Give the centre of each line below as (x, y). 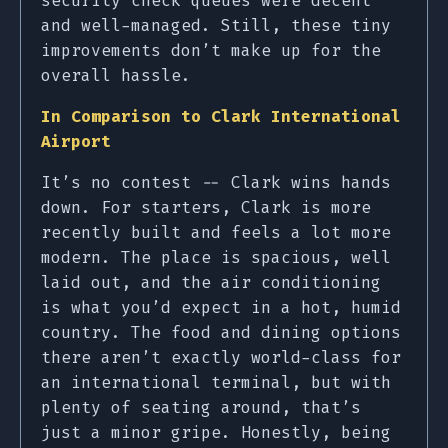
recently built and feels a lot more (216, 233)
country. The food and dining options (221, 333)
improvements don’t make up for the (211, 51)
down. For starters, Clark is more (206, 208)
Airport (76, 142)
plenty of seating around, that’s (201, 408)
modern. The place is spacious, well (216, 258)
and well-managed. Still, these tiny (216, 26)
